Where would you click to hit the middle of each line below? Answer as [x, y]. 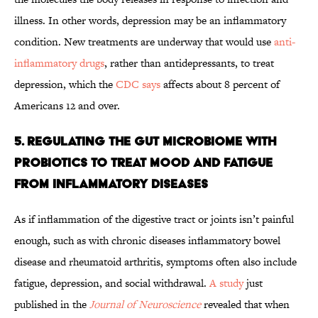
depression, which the [65, 84]
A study [226, 283]
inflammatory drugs [59, 63]
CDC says [138, 84]
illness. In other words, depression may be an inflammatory [150, 21]
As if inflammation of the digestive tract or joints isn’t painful [154, 219]
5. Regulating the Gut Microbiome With [145, 141]
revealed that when [245, 305]
